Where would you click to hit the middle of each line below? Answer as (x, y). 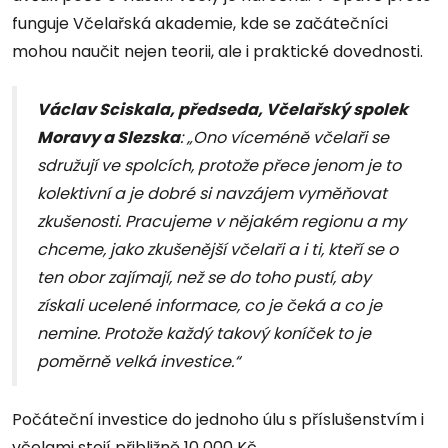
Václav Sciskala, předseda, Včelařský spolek (222, 110)
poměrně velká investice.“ (138, 362)
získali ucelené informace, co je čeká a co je (209, 306)
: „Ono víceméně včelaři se (284, 138)
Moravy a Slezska (108, 138)
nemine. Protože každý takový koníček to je (204, 334)
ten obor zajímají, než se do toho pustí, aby (204, 278)
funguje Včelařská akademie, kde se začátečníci (200, 24)
